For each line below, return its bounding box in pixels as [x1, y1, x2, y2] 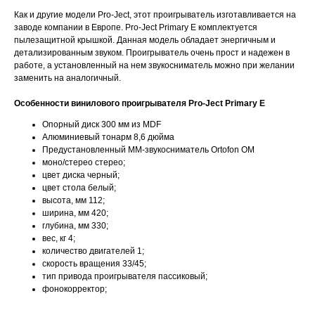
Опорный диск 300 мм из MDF [42, 119, 161, 129]
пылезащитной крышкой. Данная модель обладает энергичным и [14, 34, 276, 45]
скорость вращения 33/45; [42, 258, 146, 269]
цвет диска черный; [42, 169, 120, 180]
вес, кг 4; [42, 233, 75, 243]
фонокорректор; [42, 283, 107, 294]
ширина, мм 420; [42, 207, 108, 218]
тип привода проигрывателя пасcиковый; [42, 271, 207, 281]
